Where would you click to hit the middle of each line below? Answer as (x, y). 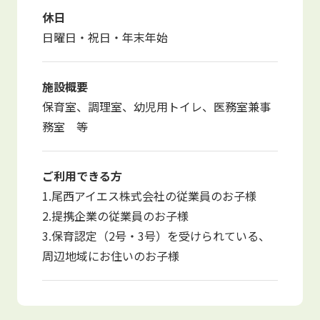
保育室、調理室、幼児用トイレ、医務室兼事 (157, 107)
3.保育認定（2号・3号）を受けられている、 (156, 236)
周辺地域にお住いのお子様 (111, 256)
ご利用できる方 (82, 176)
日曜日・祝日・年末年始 (105, 37)
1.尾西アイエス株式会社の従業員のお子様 (150, 196)
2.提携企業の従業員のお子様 (116, 216)
